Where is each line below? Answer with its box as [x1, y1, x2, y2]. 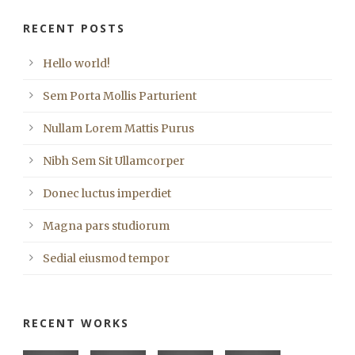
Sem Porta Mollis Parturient [43, 89, 197, 104]
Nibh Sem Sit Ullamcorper [43, 154, 185, 169]
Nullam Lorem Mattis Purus [43, 121, 194, 136]
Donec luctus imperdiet [43, 186, 171, 201]
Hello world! [43, 56, 110, 71]
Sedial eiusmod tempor [43, 251, 170, 266]
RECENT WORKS [23, 315, 129, 331]
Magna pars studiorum [43, 219, 170, 234]
